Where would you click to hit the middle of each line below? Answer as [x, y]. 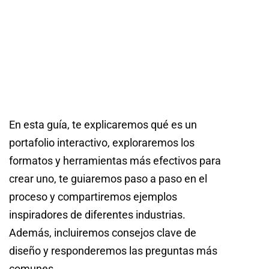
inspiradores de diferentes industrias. [97, 214]
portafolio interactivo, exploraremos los [102, 142]
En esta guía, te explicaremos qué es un [103, 124]
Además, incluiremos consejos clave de [103, 232]
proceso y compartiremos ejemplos [93, 196]
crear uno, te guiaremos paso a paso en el [108, 178]
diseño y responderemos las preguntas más [113, 250]
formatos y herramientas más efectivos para [115, 160]
